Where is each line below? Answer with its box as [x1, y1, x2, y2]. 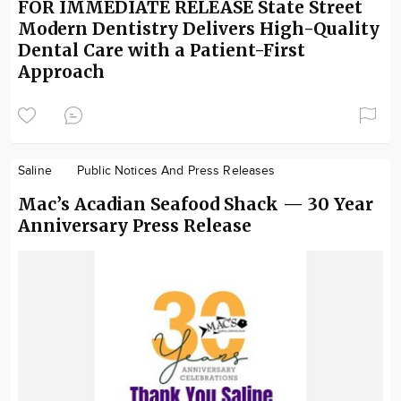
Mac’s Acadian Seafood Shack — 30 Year [18, 193, 373, 216]
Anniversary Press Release [18, 215, 252, 237]
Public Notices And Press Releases [76, 164, 276, 179]
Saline [18, 164, 52, 179]
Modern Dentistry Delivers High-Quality [18, 18, 380, 40]
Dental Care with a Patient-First [18, 39, 305, 62]
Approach [18, 61, 105, 83]
